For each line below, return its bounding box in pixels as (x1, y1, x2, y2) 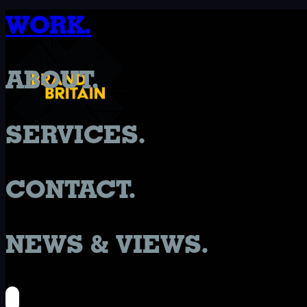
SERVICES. (5, 119, 145, 150)
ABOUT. (5, 64, 99, 95)
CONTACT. (5, 174, 136, 205)
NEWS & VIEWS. (5, 229, 208, 260)
